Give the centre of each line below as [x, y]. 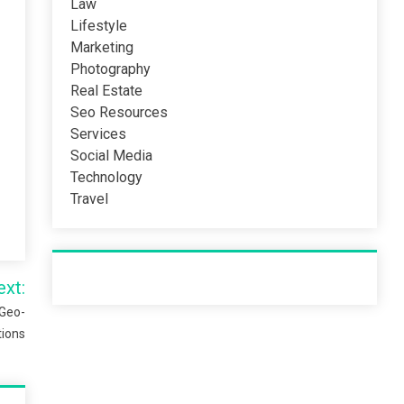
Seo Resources [119, 112]
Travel [90, 199]
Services [99, 134]
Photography [111, 69]
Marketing [102, 47]
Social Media [112, 156]
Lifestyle [99, 26]
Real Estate [107, 91]
